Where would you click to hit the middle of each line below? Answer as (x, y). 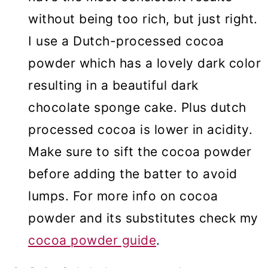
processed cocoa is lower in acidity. (140, 130)
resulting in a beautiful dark (113, 86)
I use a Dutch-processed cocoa (126, 41)
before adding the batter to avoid (133, 174)
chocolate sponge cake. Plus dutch (137, 108)
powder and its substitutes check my (143, 218)
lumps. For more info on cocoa (123, 196)
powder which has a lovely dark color (144, 63)
